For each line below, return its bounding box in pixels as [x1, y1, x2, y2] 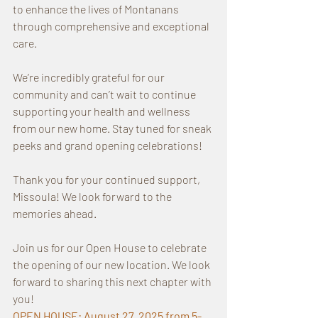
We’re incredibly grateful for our [13, 70, 167, 84]
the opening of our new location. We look [13, 258, 212, 272]
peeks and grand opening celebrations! [13, 138, 202, 153]
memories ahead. [13, 207, 97, 221]
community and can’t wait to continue [13, 87, 198, 102]
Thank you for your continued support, [13, 172, 202, 187]
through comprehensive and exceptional [13, 19, 212, 33]
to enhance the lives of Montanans [13, 2, 181, 16]
